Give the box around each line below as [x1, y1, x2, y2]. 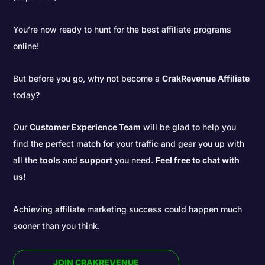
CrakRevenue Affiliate [162, 73, 250, 83]
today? [13, 89, 40, 100]
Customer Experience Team [30, 122, 141, 132]
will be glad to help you [141, 122, 237, 132]
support [80, 155, 113, 166]
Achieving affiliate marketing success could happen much [13, 203, 243, 214]
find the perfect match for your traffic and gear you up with [13, 138, 245, 149]
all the [13, 155, 40, 166]
